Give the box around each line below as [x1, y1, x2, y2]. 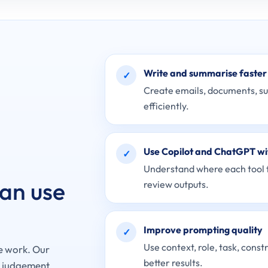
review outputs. [144, 178, 209, 190]
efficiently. [144, 100, 190, 112]
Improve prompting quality [144, 224, 263, 236]
